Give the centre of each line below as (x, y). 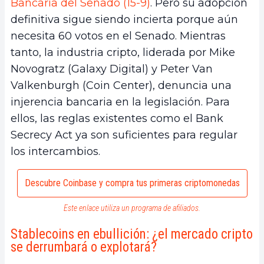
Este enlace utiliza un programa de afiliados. (132, 208)
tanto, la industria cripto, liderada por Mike (123, 53)
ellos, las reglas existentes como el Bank (117, 119)
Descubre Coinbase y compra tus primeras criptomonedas (132, 183)
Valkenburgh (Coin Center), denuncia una (121, 86)
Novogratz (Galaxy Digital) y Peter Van (112, 69)
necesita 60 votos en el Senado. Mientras (118, 36)
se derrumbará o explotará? (84, 247)
